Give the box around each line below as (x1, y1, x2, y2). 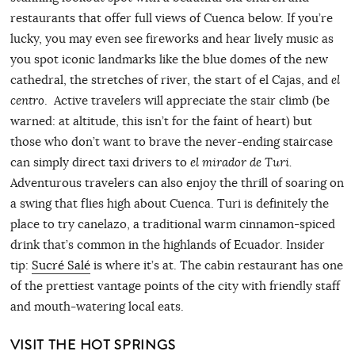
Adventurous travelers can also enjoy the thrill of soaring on (10, 174, 344, 190)
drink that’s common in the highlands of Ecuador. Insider (10, 236, 325, 252)
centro (10, 92, 44, 109)
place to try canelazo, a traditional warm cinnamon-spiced (10, 216, 335, 231)
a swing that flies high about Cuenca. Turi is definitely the (10, 195, 329, 211)
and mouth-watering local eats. (10, 298, 184, 314)
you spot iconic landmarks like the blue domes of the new (10, 51, 328, 67)
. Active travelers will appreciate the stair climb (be (44, 92, 330, 108)
